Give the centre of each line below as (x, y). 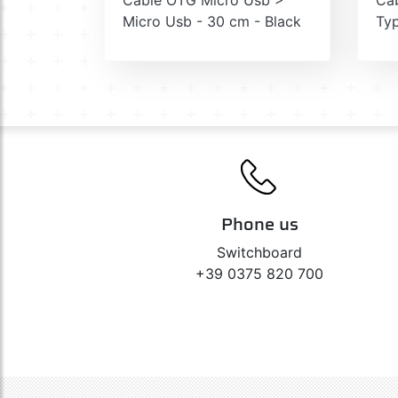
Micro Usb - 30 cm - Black (212, 21)
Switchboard (259, 252)
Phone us (259, 223)
